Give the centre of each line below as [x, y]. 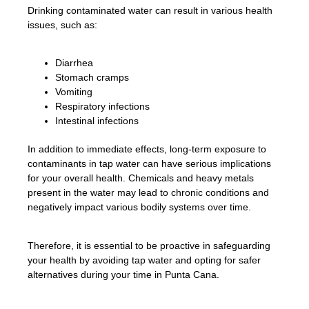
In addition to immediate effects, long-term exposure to [147, 149]
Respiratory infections [102, 107]
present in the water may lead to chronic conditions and [148, 193]
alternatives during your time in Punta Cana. [123, 274]
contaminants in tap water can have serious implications [149, 164]
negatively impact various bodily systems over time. [139, 207]
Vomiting [74, 92]
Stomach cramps [92, 78]
